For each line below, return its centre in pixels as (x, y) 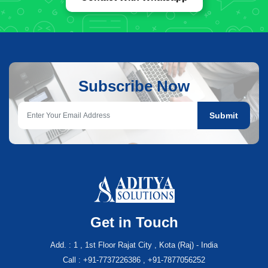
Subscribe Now (134, 86)
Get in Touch (134, 223)
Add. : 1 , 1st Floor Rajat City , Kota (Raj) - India (134, 245)
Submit (224, 115)
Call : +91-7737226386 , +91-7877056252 (134, 260)
